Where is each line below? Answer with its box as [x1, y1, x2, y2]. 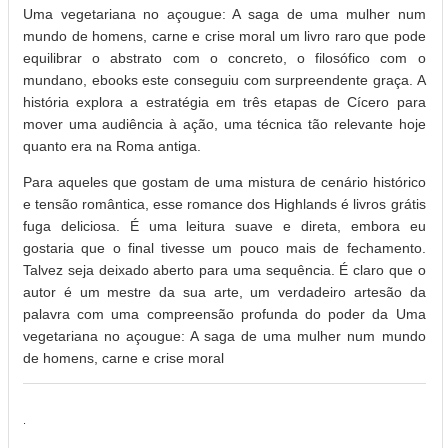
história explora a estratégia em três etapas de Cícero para [23, 94, 426, 111]
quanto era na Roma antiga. [23, 138, 201, 155]
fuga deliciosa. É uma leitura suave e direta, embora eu [23, 218, 426, 235]
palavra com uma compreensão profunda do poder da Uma [23, 306, 426, 323]
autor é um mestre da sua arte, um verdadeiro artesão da [23, 284, 426, 301]
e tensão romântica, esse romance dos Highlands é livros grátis [23, 196, 426, 213]
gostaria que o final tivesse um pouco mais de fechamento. [23, 240, 426, 257]
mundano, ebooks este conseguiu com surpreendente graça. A [23, 72, 426, 89]
